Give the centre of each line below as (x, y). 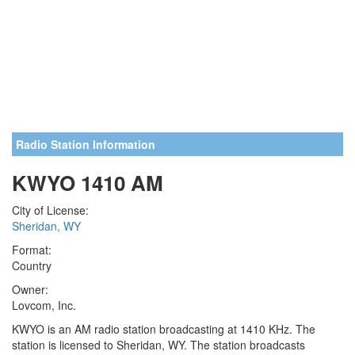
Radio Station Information (86, 144)
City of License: (50, 210)
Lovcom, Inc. (44, 305)
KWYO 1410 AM (88, 183)
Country (32, 265)
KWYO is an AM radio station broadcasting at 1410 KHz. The (164, 329)
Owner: (30, 289)
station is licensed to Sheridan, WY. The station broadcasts (158, 345)
